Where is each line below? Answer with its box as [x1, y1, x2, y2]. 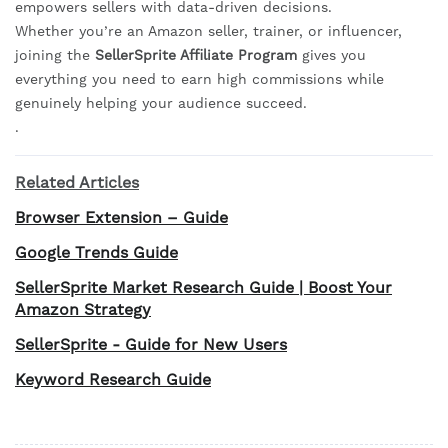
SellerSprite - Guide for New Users [15, 335, 287, 355]
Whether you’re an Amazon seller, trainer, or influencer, [15, 23, 402, 40]
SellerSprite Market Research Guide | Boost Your [15, 278, 392, 298]
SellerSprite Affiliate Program [95, 47, 297, 64]
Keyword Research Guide [15, 370, 211, 390]
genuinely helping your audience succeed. [15, 95, 307, 112]
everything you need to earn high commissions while [15, 71, 384, 88]
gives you [297, 47, 366, 64]
